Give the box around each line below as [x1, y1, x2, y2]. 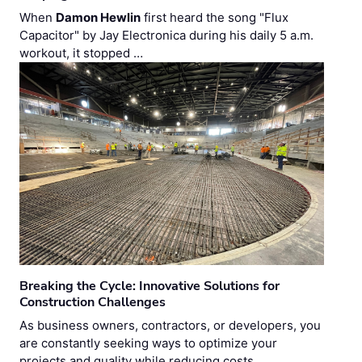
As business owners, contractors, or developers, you [19, 318, 321, 334]
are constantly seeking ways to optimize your [19, 335, 277, 351]
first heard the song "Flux [141, 10, 288, 26]
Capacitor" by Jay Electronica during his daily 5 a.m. [19, 27, 314, 44]
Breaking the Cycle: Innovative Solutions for [19, 277, 280, 296]
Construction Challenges [19, 293, 166, 312]
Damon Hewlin [56, 10, 141, 26]
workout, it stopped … [19, 45, 143, 61]
